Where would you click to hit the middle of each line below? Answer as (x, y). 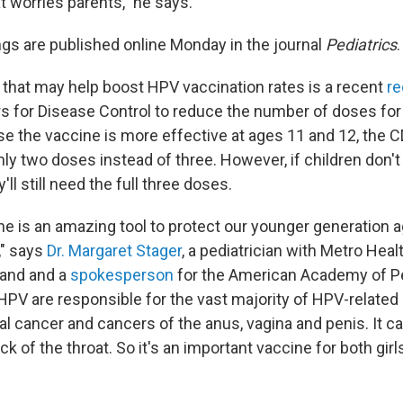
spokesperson (122, 274)
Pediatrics (361, 44)
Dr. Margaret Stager (114, 250)
